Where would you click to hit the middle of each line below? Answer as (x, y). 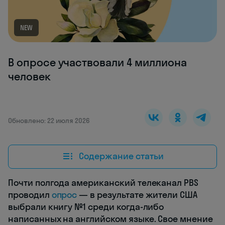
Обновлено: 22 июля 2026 (49, 120)
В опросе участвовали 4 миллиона (97, 62)
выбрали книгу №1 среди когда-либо (86, 206)
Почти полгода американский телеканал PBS (103, 182)
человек (29, 76)
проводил (30, 194)
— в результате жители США (137, 194)
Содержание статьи (121, 156)
